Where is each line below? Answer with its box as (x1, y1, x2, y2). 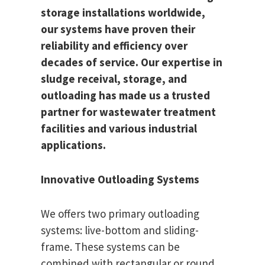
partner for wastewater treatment (41, 105, 216, 119)
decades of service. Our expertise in (41, 55, 222, 70)
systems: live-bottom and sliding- (41, 223, 199, 238)
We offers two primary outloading (41, 206, 199, 221)
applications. (41, 138, 106, 153)
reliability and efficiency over (41, 38, 188, 53)
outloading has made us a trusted (41, 88, 210, 103)
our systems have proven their (41, 22, 195, 37)
